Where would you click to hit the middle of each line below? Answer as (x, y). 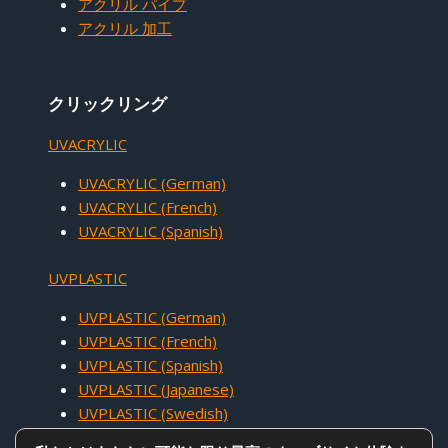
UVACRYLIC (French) (147, 207)
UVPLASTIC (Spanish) (150, 364)
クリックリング (107, 104)
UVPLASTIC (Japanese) (156, 388)
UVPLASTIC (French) (147, 340)
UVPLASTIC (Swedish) (153, 412)
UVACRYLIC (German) (152, 183)
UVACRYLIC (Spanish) (150, 231)
